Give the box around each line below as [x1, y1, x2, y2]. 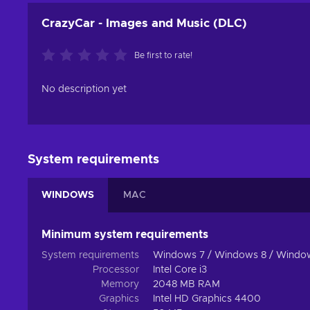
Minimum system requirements [42, 229, 208, 241]
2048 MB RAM [153, 280, 220, 290]
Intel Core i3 [153, 265, 207, 275]
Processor [93, 265, 139, 275]
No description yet [42, 84, 127, 95]
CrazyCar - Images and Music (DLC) [42, 17, 247, 30]
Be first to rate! [134, 51, 192, 60]
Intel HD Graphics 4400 [153, 294, 261, 304]
